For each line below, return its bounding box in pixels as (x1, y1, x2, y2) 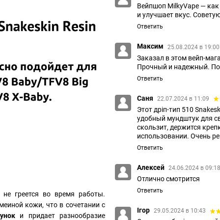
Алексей (137, 164, 166, 172)
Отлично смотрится (137, 175, 200, 183)
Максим (137, 42, 165, 51)
